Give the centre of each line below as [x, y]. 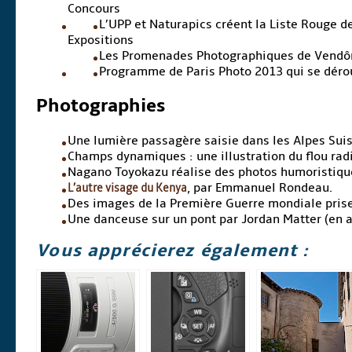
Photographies [101, 106]
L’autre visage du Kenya [128, 188]
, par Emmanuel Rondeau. [260, 188]
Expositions [101, 40]
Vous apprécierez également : [173, 251]
